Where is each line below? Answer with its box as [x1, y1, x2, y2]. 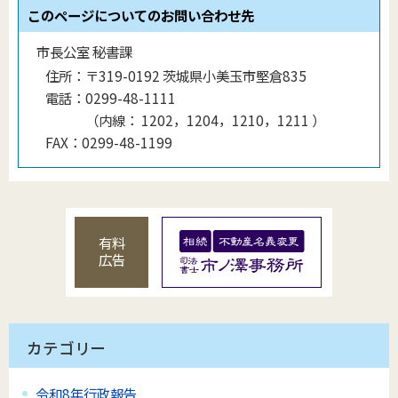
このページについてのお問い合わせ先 [28, 5, 254, 26]
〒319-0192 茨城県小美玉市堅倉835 [85, 66, 306, 86]
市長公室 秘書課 [36, 42, 132, 62]
